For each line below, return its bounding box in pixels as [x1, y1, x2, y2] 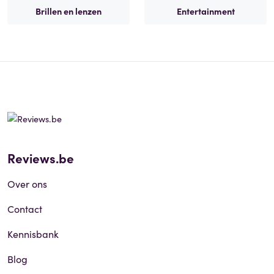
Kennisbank [7, 226, 59, 240]
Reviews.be [7, 148, 74, 167]
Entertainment [176, 4, 235, 17]
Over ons [7, 176, 47, 190]
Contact [7, 201, 42, 215]
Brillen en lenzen [35, 4, 102, 17]
